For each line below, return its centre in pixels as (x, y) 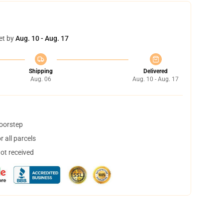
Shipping (41, 71)
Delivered (156, 71)
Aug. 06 (41, 79)
